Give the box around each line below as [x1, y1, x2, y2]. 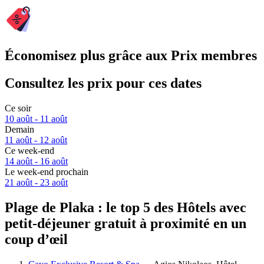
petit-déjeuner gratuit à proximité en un [5, 215, 246, 231]
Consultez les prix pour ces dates [5, 75, 202, 91]
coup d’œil [5, 231, 68, 247]
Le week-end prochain [5, 167, 88, 177]
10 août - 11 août [5, 114, 67, 124]
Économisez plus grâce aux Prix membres [5, 48, 257, 64]
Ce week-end [5, 146, 54, 156]
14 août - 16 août [5, 156, 68, 167]
